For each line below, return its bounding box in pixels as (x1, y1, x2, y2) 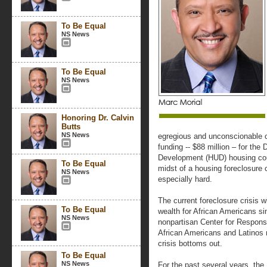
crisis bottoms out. (158, 239, 222, 248)
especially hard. (158, 175, 212, 184)
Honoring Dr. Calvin (61, 113, 134, 122)
